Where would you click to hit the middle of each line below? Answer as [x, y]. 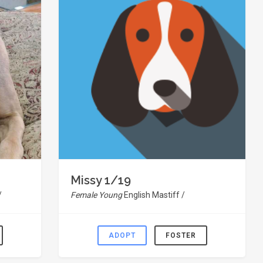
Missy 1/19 [101, 180]
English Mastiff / [154, 195]
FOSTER [181, 235]
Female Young [97, 195]
